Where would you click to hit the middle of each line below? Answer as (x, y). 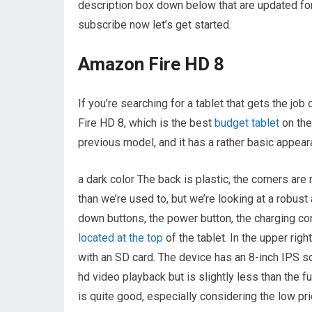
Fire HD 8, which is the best (146, 123)
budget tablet (247, 123)
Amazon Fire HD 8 (151, 64)
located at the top (120, 237)
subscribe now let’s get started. (155, 24)
